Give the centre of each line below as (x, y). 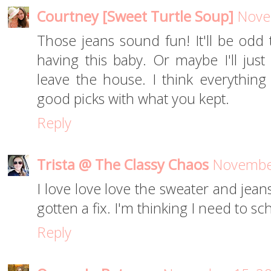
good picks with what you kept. (133, 99)
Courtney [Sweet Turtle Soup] (135, 17)
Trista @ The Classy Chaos (123, 165)
